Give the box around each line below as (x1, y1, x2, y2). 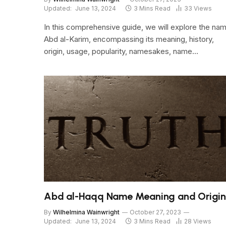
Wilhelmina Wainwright (53, 208, 120, 216)
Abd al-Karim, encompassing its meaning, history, (44, 34, 214, 44)
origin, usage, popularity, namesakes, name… (44, 46, 198, 56)
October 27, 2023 (130, 208, 181, 216)
